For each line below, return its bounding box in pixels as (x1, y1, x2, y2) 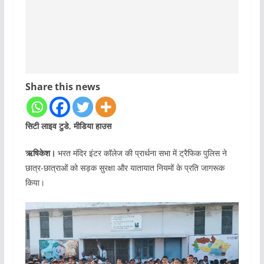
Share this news (25, 80, 100, 94)
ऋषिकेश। (25, 147, 55, 159)
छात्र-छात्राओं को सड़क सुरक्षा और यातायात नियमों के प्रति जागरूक (25, 162, 225, 174)
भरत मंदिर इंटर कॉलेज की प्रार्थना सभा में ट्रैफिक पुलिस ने (55, 147, 227, 159)
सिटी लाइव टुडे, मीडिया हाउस (25, 120, 111, 132)
